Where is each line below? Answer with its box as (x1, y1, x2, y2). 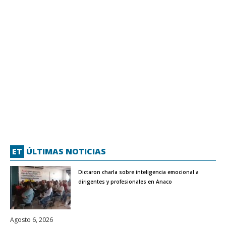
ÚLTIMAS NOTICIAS (24, 145, 106, 157)
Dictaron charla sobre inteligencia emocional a (78, 168, 199, 176)
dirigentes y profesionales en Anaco (78, 178, 172, 185)
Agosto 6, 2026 (10, 215, 53, 224)
